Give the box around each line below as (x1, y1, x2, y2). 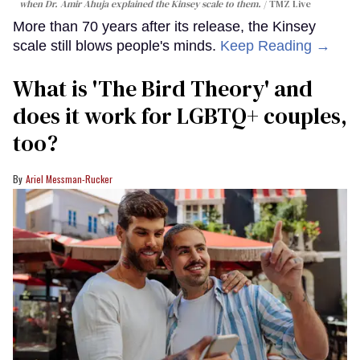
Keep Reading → (220, 37, 330, 54)
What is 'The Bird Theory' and (13, 72, 313, 104)
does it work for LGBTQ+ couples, (13, 100, 347, 131)
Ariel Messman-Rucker (26, 171, 112, 186)
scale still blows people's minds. (13, 37, 220, 54)
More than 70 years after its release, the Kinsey (13, 18, 316, 35)
